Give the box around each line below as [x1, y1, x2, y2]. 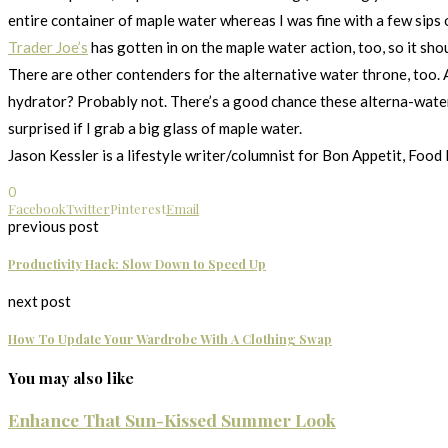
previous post [8, 216, 99, 235]
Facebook [8, 199, 66, 217]
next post [8, 292, 71, 311]
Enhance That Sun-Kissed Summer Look [8, 407, 336, 431]
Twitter [66, 199, 110, 217]
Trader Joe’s [8, 37, 88, 56]
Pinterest [110, 199, 166, 217]
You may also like [8, 367, 134, 388]
